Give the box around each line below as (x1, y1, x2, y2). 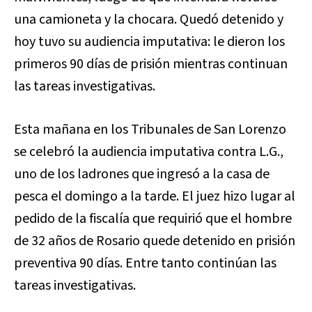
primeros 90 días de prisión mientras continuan (14, 54, 288, 74)
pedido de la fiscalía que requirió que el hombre (14, 208, 292, 228)
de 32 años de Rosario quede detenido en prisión (14, 231, 295, 251)
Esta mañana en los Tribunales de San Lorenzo (14, 119, 286, 139)
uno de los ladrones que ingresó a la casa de (14, 164, 270, 184)
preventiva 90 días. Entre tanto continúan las (14, 253, 276, 273)
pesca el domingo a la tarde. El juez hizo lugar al (14, 186, 295, 206)
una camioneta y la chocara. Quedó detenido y (14, 9, 283, 29)
